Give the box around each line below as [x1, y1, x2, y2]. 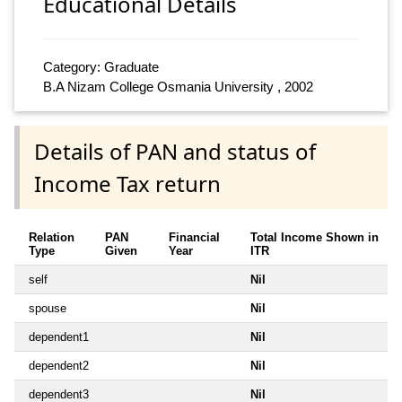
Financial [169, 230, 220, 244]
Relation [29, 230, 74, 244]
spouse [29, 301, 66, 315]
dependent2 [29, 358, 89, 372]
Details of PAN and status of [34, 135, 316, 166]
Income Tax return [34, 168, 221, 198]
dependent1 [29, 329, 89, 344]
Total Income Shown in [250, 230, 379, 244]
